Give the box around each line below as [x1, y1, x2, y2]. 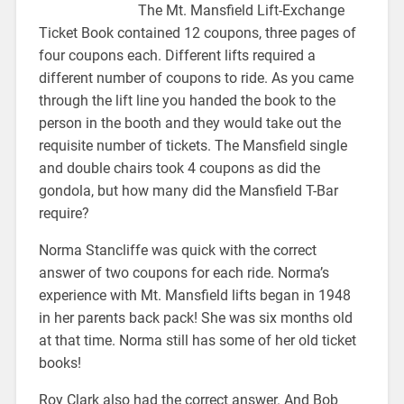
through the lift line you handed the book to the [38, 91, 335, 109]
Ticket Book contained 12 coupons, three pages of [38, 23, 356, 41]
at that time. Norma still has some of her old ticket [38, 331, 356, 349]
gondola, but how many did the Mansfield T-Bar [38, 181, 338, 199]
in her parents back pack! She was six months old [38, 308, 353, 326]
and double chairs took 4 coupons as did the [38, 159, 320, 177]
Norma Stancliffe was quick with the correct [38, 241, 317, 259]
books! [38, 353, 81, 372]
